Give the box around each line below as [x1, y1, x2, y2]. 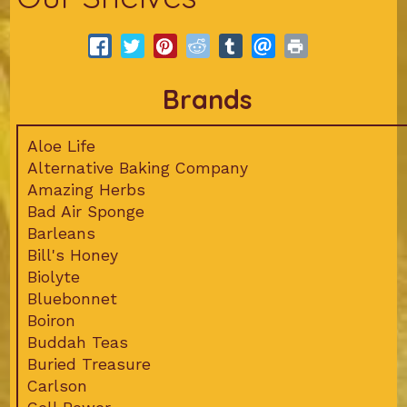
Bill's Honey [26, 246, 118, 265]
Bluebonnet [26, 290, 117, 309]
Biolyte [26, 268, 80, 287]
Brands [147, 82, 252, 115]
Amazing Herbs [26, 181, 145, 200]
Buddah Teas [26, 333, 128, 352]
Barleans [26, 224, 95, 243]
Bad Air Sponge [26, 203, 144, 222]
